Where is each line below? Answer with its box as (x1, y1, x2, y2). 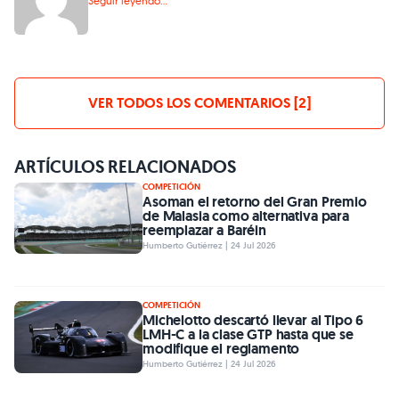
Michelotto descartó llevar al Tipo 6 (142, 311, 364, 330)
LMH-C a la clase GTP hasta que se (142, 325, 354, 345)
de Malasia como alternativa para (142, 207, 349, 226)
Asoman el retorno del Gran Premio (142, 192, 367, 212)
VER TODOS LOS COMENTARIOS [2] (88, 94, 311, 113)
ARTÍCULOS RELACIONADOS (14, 155, 236, 179)
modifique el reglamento (142, 339, 300, 359)
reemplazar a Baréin (142, 221, 266, 240)
